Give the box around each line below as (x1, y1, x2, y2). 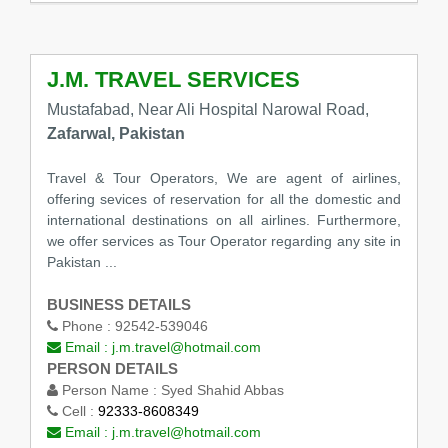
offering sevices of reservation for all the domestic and (46, 191, 402, 208)
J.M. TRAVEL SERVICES (46, 67, 300, 93)
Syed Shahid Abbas (160, 382, 284, 399)
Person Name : (57, 382, 161, 399)
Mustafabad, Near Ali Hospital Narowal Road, (46, 100, 369, 118)
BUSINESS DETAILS (46, 296, 191, 314)
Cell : (57, 403, 98, 420)
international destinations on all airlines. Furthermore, (46, 212, 402, 229)
